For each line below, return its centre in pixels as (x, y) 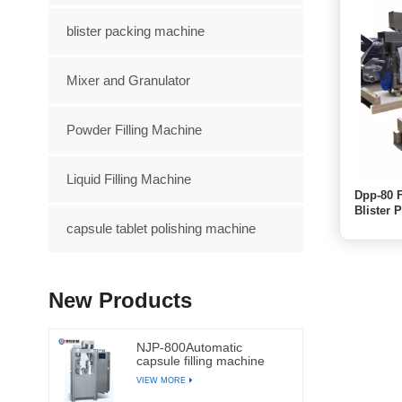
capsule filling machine (201, 360)
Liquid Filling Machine (128, 179)
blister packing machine (135, 31)
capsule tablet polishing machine (161, 228)
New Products (120, 300)
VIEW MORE (162, 380)
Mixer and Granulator (128, 80)
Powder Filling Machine (134, 129)
